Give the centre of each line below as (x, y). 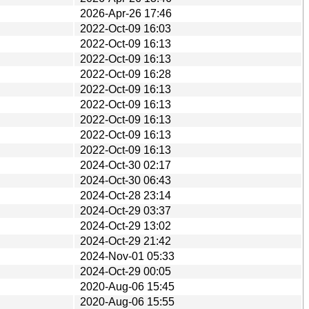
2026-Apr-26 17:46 (126, 13)
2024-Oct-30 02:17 (126, 165)
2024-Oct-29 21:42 (126, 241)
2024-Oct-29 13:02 (126, 226)
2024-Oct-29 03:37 (126, 210)
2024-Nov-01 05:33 (127, 256)
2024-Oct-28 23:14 (126, 195)
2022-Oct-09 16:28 (126, 74)
